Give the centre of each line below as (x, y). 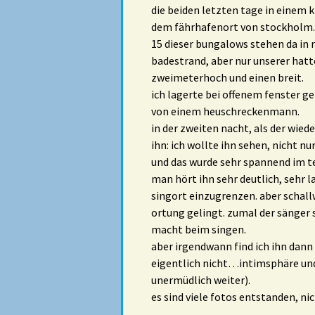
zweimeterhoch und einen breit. (227, 78)
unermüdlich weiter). (201, 280)
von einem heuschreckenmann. (225, 111)
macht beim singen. (199, 230)
